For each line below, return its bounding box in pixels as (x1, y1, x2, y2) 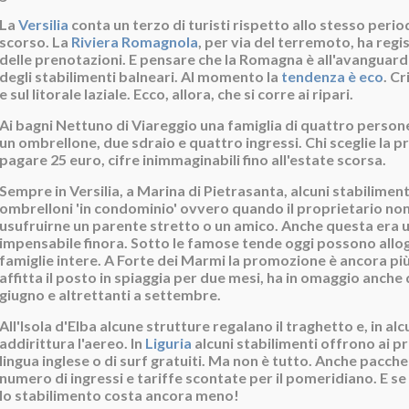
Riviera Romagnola (71, 33, 198, 50)
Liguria (145, 334, 192, 351)
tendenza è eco (281, 68, 383, 85)
